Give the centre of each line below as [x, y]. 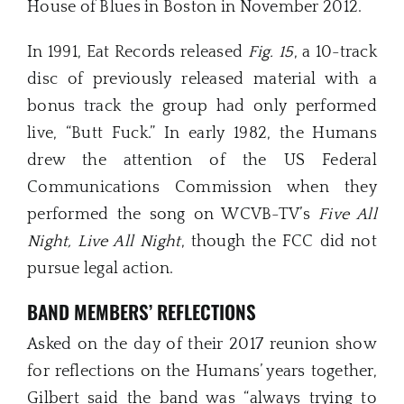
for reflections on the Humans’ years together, [202, 372]
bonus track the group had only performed [202, 106]
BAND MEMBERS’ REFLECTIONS [142, 311]
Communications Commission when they [202, 187]
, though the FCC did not [279, 241]
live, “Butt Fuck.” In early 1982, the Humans [202, 133]
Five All [347, 214]
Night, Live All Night [104, 241]
